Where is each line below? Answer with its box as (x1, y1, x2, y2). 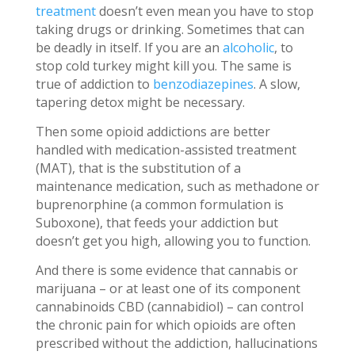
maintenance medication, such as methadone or (35, 177, 319, 195)
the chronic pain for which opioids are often (35, 315, 296, 334)
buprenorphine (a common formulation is (35, 195, 284, 213)
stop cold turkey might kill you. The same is (35, 56, 292, 74)
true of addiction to (35, 74, 153, 93)
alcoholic (222, 38, 274, 56)
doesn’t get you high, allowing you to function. (35, 231, 314, 250)
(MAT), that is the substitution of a (35, 158, 241, 177)
